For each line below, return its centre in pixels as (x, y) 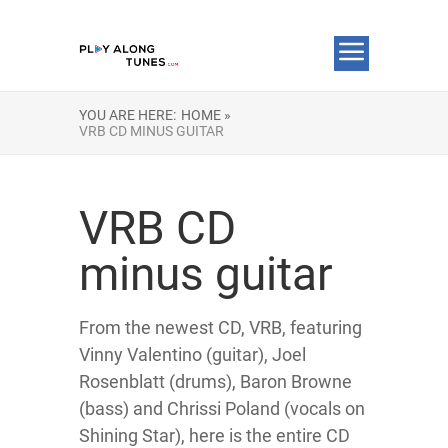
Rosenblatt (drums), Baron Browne (215, 381)
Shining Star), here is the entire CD (214, 435)
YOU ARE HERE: (127, 115)
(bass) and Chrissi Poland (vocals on (222, 408)
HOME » (206, 115)
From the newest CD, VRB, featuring (220, 327)
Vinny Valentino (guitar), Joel (192, 354)
